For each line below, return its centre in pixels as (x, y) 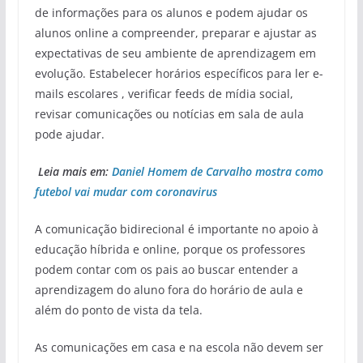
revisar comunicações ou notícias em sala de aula (169, 113)
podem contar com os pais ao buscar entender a (166, 269)
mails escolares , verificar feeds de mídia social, (164, 93)
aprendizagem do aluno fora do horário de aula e (169, 289)
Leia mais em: (75, 171)
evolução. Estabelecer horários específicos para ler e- (179, 73)
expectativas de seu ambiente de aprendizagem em (175, 53)
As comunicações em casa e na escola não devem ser (179, 347)
